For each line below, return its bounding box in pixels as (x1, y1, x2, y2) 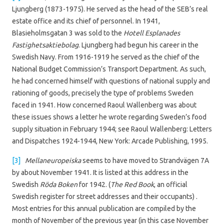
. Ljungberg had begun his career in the (78, 40, 198, 49)
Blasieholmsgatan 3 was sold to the (12, 28, 123, 37)
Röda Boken (40, 180, 79, 188)
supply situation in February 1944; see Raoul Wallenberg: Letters (12, 124, 212, 133)
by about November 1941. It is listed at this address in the (12, 168, 188, 176)
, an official (154, 180, 187, 188)
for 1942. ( (79, 180, 110, 188)
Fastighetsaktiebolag (12, 40, 78, 49)
